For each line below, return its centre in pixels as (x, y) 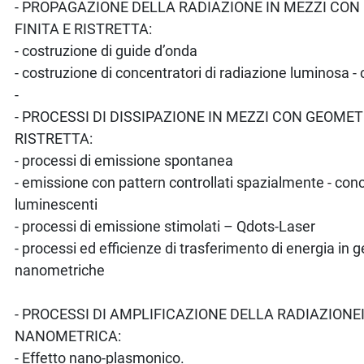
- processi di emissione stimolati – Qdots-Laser (165, 226)
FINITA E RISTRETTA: (84, 28)
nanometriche (60, 270)
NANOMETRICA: (68, 336)
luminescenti (56, 204)
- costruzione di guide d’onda (106, 50)
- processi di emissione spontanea (124, 160)
